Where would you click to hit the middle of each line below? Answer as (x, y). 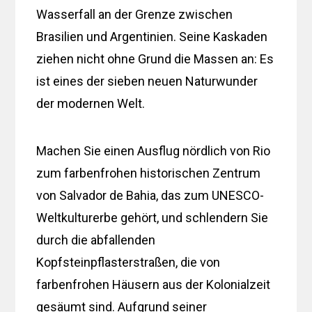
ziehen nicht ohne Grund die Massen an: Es (155, 58)
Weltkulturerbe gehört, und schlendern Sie (153, 217)
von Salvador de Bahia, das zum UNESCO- (150, 195)
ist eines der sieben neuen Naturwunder (147, 81)
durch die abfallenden (96, 240)
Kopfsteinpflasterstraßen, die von (128, 262)
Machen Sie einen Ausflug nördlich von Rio (154, 150)
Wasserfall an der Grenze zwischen (135, 14)
